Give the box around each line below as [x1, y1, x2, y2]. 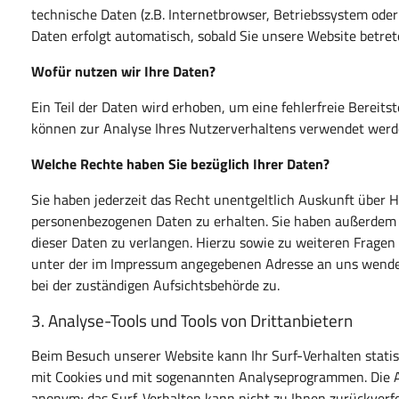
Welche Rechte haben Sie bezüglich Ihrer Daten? [31, 152, 330, 175]
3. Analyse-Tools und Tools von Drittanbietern [31, 306, 354, 333]
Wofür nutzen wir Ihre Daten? [31, 60, 216, 82]
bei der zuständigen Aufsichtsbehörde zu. [31, 273, 281, 296]
